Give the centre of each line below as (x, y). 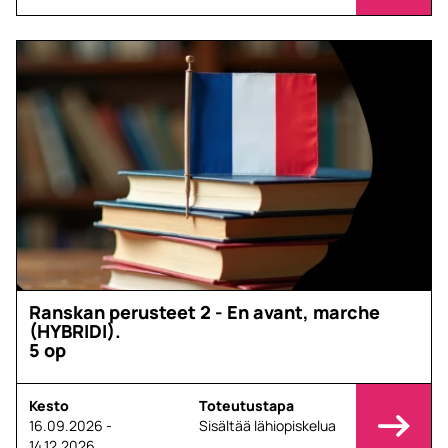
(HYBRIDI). (75, 330)
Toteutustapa (246, 406)
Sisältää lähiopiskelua (267, 426)
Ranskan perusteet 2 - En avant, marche (204, 311)
